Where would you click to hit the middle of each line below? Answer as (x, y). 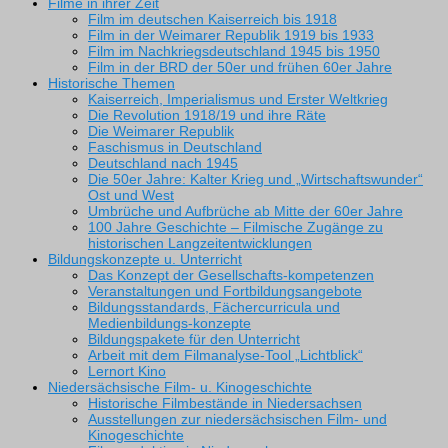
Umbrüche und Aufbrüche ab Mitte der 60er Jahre (245, 211)
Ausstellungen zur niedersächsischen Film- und (237, 419)
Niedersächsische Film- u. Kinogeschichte (180, 387)
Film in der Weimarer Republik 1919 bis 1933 (231, 35)
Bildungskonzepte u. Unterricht (145, 259)
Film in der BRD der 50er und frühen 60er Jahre (240, 67)
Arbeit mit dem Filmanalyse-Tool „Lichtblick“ (225, 355)
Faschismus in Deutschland (175, 147)
